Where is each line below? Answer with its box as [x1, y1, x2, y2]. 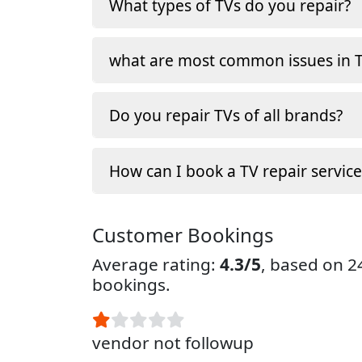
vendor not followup [92, 330, 254, 354]
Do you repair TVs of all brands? [109, 104, 343, 127]
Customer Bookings [92, 221, 274, 248]
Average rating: [92, 252, 220, 276]
